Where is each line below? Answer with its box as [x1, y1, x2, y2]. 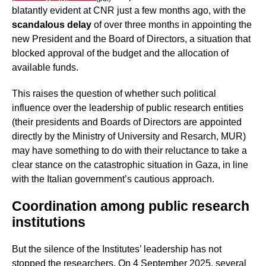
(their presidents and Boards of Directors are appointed [12, 117, 242, 128]
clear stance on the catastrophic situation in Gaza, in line [12, 160, 248, 170]
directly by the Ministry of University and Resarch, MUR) [12, 131, 246, 142]
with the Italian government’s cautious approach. [12, 174, 214, 185]
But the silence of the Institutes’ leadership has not [12, 244, 221, 255]
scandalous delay [12, 20, 94, 30]
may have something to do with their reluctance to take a [12, 145, 247, 156]
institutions [12, 214, 85, 230]
